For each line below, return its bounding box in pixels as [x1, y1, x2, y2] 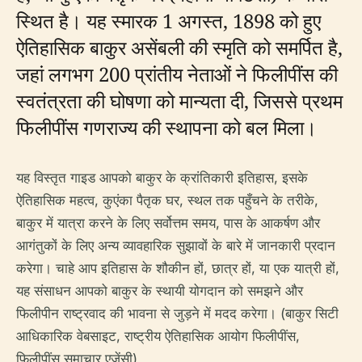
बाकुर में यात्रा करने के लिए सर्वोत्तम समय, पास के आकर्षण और [16, 215, 320, 231]
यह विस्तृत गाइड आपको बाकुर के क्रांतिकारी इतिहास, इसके [16, 170, 308, 186]
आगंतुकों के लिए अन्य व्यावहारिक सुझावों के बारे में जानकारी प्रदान [16, 238, 335, 254]
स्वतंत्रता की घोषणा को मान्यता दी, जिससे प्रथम [16, 87, 343, 114]
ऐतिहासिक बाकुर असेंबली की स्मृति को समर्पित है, [16, 34, 343, 61]
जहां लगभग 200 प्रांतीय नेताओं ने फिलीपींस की [16, 61, 338, 87]
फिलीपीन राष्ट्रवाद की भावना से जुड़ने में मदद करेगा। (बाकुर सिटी [16, 305, 339, 322]
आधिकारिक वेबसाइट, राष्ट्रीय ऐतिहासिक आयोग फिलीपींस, [16, 328, 300, 344]
